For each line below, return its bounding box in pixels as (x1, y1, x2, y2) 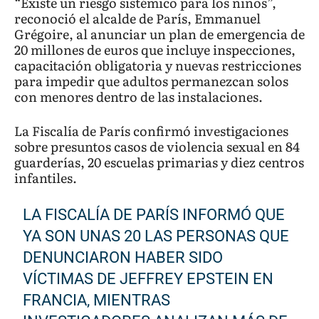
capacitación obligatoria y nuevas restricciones (14, 56, 301, 75)
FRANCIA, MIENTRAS (23, 291, 171, 310)
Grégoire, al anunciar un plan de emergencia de (14, 24, 305, 44)
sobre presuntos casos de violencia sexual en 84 (14, 137, 300, 157)
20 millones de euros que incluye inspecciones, (14, 40, 296, 60)
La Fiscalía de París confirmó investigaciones (14, 121, 288, 141)
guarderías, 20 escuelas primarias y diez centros (14, 152, 304, 172)
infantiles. (14, 168, 77, 188)
